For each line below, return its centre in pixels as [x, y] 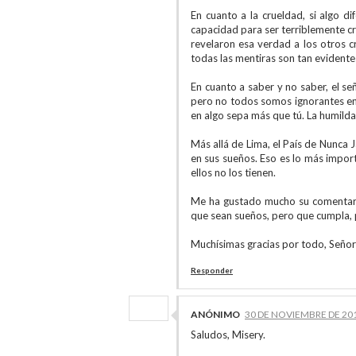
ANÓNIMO [215, 314]
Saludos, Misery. [228, 335]
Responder [212, 270]
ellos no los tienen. [233, 172]
